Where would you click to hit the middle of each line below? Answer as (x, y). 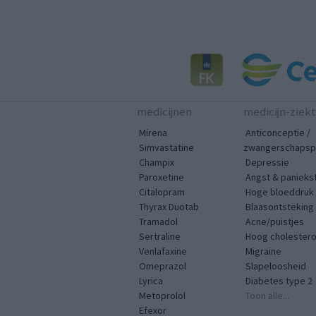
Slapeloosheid (276, 266)
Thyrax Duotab (169, 206)
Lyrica (151, 280)
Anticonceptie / (278, 132)
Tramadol (158, 221)
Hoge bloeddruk (280, 192)
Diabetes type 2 (279, 280)
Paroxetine (162, 177)
